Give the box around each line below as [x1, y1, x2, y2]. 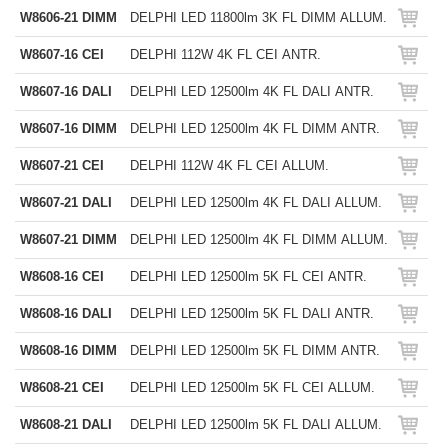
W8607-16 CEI [20, 47, 104, 62]
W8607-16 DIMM [20, 121, 117, 136]
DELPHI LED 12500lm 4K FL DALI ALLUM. [130, 195, 382, 210]
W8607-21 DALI [20, 195, 112, 210]
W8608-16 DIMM [20, 343, 117, 358]
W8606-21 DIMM [20, 10, 117, 25]
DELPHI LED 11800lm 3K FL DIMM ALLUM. [130, 10, 387, 25]
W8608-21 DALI [20, 417, 112, 432]
